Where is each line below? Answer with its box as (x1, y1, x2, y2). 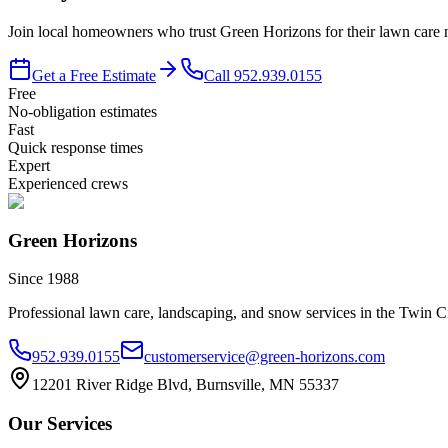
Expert (8, 156, 50, 174)
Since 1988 (8, 270, 79, 288)
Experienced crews (8, 174, 128, 192)
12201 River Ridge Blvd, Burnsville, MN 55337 (32, 376, 339, 394)
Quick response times (8, 138, 143, 156)
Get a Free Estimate (32, 66, 156, 84)
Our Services (8, 412, 112, 434)
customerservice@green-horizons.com (144, 348, 385, 366)
